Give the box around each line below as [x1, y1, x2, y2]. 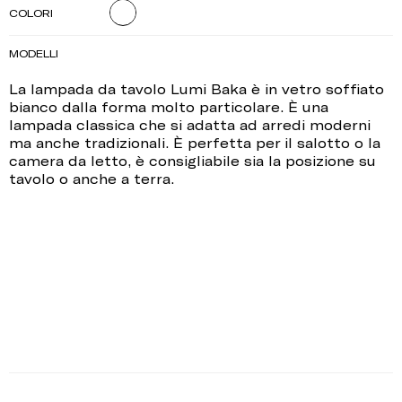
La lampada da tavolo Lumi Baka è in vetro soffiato [9, 81, 384, 98]
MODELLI [9, 47, 58, 60]
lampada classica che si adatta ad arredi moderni [9, 117, 371, 134]
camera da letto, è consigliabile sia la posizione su [9, 153, 376, 170]
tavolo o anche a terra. [9, 170, 174, 188]
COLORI [9, 6, 53, 20]
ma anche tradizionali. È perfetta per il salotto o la [9, 135, 380, 152]
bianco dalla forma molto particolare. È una [9, 99, 328, 116]
